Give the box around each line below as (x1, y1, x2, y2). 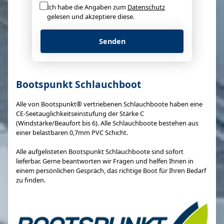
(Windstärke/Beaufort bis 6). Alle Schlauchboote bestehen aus (16, 118, 198, 127)
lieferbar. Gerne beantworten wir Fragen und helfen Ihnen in (16, 156, 193, 165)
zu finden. (16, 175, 45, 184)
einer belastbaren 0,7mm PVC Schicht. (16, 127, 128, 137)
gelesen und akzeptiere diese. (47, 11, 134, 21)
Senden (98, 36, 125, 46)
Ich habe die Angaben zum (47, 2, 127, 11)
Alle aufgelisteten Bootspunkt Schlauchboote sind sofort (16, 146, 183, 156)
